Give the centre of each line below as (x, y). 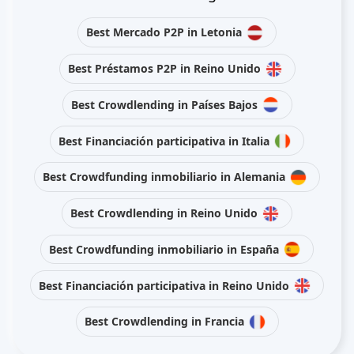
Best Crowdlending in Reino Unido (164, 213)
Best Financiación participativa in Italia (164, 141)
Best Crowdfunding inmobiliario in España (164, 249)
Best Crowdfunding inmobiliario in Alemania (164, 177)
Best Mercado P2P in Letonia (164, 32)
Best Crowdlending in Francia (164, 322)
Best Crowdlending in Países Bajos (164, 104)
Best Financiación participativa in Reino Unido (164, 285)
